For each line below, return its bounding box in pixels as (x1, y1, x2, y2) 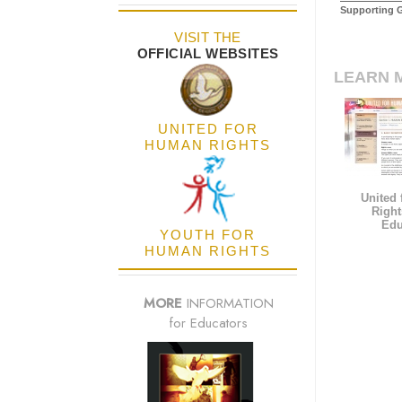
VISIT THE (174, 30, 241, 46)
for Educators (169, 313, 248, 334)
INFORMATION (181, 293, 274, 314)
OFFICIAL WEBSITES (136, 46, 279, 62)
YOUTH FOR (160, 227, 256, 243)
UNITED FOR (157, 121, 258, 137)
